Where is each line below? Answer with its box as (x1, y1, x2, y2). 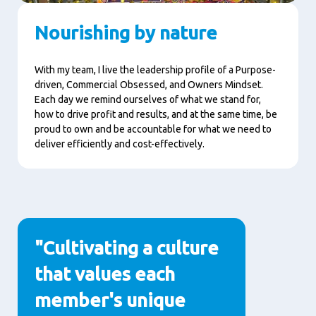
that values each (35, 262, 175, 284)
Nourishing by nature (35, 21, 217, 43)
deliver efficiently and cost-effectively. (35, 138, 205, 150)
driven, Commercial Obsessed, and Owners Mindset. (35, 78, 263, 90)
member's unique (35, 288, 186, 310)
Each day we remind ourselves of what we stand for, (35, 93, 261, 105)
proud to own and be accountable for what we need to (35, 123, 272, 135)
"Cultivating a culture (35, 236, 219, 258)
